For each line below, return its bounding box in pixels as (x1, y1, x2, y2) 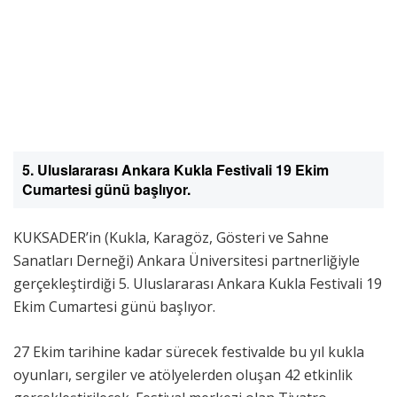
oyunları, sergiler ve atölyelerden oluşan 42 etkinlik (13, 365, 353, 385)
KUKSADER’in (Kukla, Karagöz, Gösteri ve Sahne (13, 228, 329, 247)
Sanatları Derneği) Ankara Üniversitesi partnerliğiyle (13, 251, 360, 270)
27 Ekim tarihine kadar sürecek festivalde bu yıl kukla (13, 342, 364, 362)
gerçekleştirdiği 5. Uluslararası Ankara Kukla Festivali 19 (13, 274, 382, 293)
